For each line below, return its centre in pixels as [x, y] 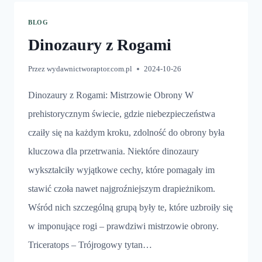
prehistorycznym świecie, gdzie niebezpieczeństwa [122, 113]
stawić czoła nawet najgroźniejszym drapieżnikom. [122, 188]
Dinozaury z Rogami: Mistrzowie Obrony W [111, 95]
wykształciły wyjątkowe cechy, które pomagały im [121, 170]
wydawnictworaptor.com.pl [90, 69]
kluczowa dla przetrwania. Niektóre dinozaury [113, 151]
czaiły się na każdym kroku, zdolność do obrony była [126, 132]
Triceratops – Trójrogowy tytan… [90, 244]
